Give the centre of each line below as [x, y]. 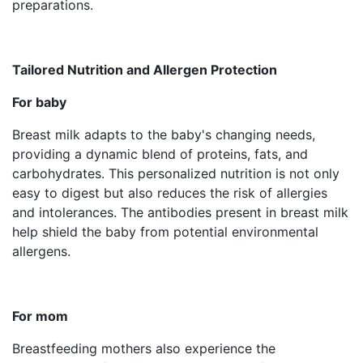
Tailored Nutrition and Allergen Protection [145, 69]
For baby [39, 102]
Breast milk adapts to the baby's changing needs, [164, 134]
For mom [40, 316]
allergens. [43, 251]
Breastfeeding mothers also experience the [144, 348]
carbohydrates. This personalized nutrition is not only [176, 173]
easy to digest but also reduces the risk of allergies [170, 192]
